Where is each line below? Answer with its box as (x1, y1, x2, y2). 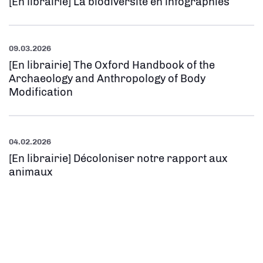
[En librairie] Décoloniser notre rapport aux (9, 152, 228, 166)
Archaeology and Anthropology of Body (9, 72, 205, 86)
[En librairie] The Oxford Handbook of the (9, 59, 215, 72)
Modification (9, 86, 73, 99)
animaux (9, 166, 53, 179)
